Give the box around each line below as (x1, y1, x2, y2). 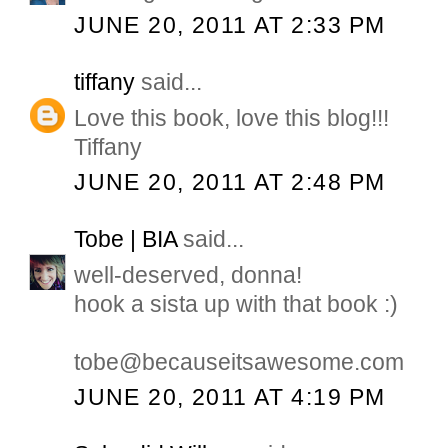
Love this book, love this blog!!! (74, 105, 390, 132)
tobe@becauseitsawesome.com (74, 348, 405, 375)
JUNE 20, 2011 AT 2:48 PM (74, 169, 386, 196)
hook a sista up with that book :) (74, 290, 399, 317)
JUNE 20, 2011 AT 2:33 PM (74, 12, 386, 39)
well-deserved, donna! (74, 261, 303, 288)
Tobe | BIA (74, 225, 178, 252)
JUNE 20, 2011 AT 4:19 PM (74, 384, 386, 411)
